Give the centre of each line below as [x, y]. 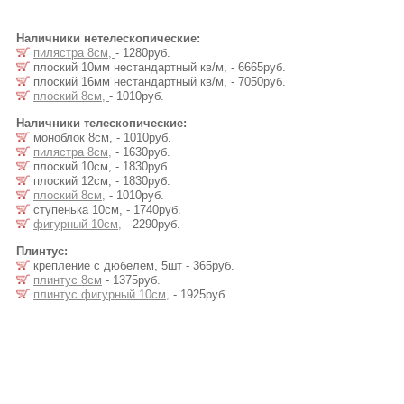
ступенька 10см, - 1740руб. [106, 210]
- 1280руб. [143, 53]
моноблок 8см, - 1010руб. [101, 138]
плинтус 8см [68, 280]
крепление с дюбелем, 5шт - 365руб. [132, 266]
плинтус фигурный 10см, [101, 294]
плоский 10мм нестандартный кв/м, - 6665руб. [158, 67]
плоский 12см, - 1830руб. [100, 181]
